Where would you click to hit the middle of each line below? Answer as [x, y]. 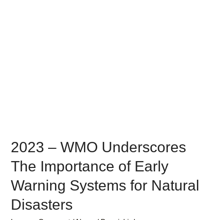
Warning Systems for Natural [105, 185]
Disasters [42, 205]
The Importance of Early [90, 166]
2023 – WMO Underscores [99, 147]
